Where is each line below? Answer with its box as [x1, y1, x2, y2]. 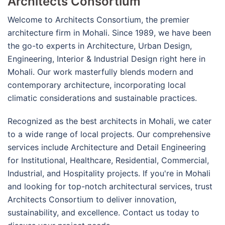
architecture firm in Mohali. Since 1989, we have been [8, 28, 211, 38]
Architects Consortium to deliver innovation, [8, 194, 176, 204]
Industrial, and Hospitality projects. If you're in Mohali [8, 168, 210, 178]
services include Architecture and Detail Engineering [8, 142, 206, 152]
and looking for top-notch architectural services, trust [8, 181, 212, 191]
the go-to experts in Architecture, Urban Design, [8, 41, 192, 51]
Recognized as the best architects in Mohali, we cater [8, 116, 211, 126]
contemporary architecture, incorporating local [8, 80, 186, 90]
